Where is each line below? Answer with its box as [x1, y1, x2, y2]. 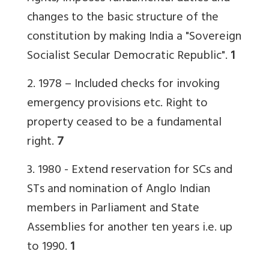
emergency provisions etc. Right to [27, 92, 208, 115]
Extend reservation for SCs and [71, 159, 232, 182]
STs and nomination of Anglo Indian [27, 178, 210, 201]
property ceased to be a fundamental [27, 112, 222, 134]
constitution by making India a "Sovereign [27, 26, 241, 49]
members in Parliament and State [27, 198, 199, 220]
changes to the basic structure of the [27, 7, 219, 29]
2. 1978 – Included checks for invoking [27, 73, 220, 96]
